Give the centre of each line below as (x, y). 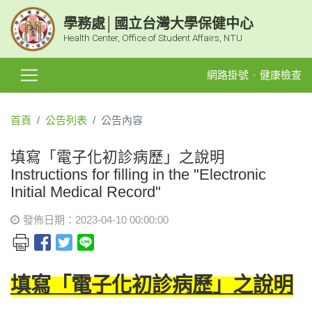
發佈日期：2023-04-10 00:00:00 (96, 220)
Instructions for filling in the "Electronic (138, 175)
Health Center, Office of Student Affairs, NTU (153, 37)
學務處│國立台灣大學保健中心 (158, 23)
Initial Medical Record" (86, 192)
